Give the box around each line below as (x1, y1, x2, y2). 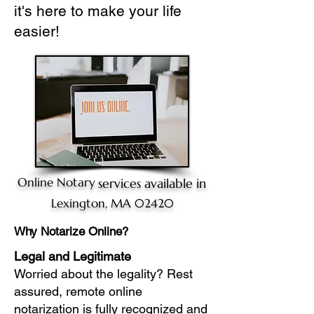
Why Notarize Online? (14, 224, 128, 238)
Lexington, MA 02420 (50, 196, 174, 211)
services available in (98, 175, 206, 191)
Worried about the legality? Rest (14, 266, 193, 281)
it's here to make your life (14, 2, 182, 20)
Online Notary (17, 175, 95, 190)
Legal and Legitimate (14, 249, 131, 264)
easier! (14, 22, 60, 40)
